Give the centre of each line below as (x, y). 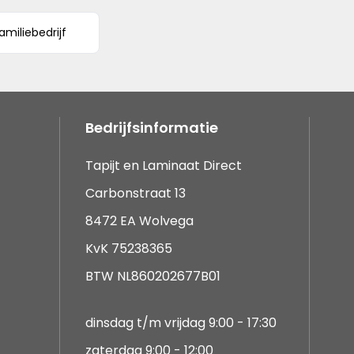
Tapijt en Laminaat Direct (164, 166)
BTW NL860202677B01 (153, 276)
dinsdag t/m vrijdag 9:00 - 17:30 (181, 323)
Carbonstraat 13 (136, 193)
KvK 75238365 (129, 249)
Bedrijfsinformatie (152, 128)
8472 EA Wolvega (139, 221)
